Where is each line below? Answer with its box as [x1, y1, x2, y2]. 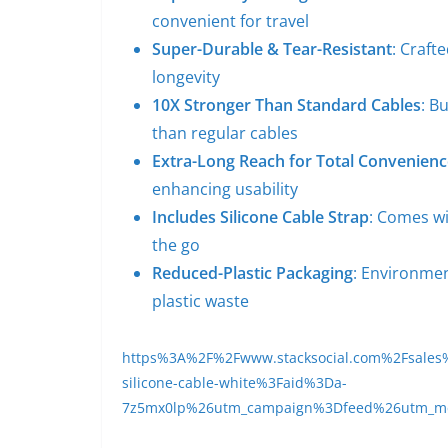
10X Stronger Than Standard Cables [152, 94, 421, 117]
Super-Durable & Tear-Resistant [152, 38, 392, 61]
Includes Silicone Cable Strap [152, 206, 369, 229]
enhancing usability [152, 178, 298, 201]
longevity [152, 66, 220, 89]
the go [152, 234, 200, 257]
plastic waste [152, 290, 249, 313]
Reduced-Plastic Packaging [152, 262, 353, 285]
